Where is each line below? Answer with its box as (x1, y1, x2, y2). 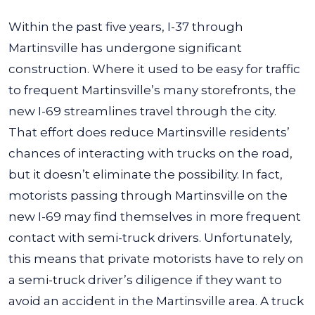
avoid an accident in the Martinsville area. (8, 294, 257, 308)
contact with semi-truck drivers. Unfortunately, (8, 231, 292, 245)
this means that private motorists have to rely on (8, 252, 304, 266)
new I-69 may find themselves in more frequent (8, 210, 301, 224)
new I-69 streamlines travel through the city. (8, 104, 276, 118)
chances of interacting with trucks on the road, (8, 146, 292, 160)
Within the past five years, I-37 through (8, 20, 243, 34)
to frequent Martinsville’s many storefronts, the (8, 83, 296, 97)
